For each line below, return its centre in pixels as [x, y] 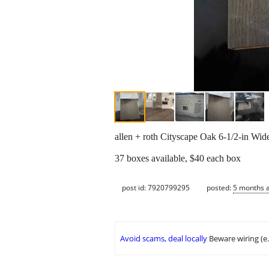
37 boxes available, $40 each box [178, 159]
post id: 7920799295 [156, 187]
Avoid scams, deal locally [164, 239]
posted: [220, 187]
